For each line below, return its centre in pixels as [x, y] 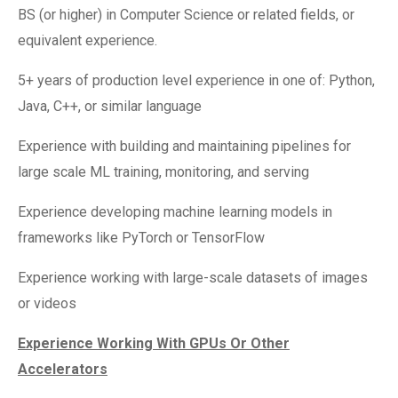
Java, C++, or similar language [110, 106]
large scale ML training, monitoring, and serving [163, 172]
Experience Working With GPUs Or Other [154, 343]
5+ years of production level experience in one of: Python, [196, 80]
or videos [47, 303]
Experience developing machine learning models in [175, 212]
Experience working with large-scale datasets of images [193, 278]
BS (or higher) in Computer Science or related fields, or [186, 15]
